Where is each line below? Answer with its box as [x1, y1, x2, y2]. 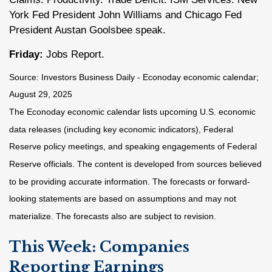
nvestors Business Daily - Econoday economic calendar [44, 72, 256, 82]
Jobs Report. [43, 48, 104, 60]
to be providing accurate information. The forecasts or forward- [9, 176, 250, 186]
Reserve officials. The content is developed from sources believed [9, 158, 262, 169]
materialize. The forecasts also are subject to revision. [9, 211, 216, 221]
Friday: [9, 48, 43, 60]
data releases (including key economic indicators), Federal [9, 124, 233, 134]
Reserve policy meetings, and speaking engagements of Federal [9, 141, 257, 152]
